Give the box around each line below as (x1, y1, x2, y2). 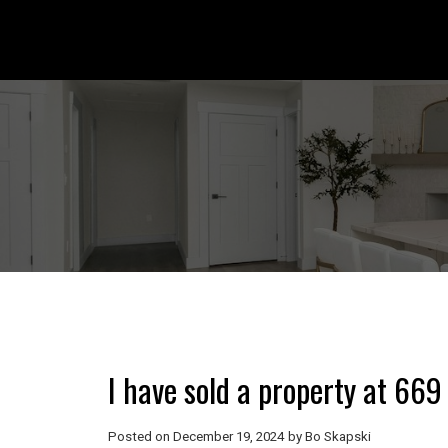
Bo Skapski (304, 428, 371, 444)
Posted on (107, 428, 173, 444)
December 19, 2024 (172, 428, 284, 444)
